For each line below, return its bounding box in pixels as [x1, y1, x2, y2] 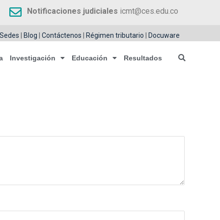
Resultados [123, 54, 162, 62]
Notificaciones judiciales [27, 6, 118, 16]
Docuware [148, 31, 180, 39]
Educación [71, 54, 108, 62]
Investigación [9, 54, 55, 62]
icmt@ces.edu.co [118, 6, 179, 16]
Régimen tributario [85, 31, 144, 39]
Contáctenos [41, 31, 82, 39]
